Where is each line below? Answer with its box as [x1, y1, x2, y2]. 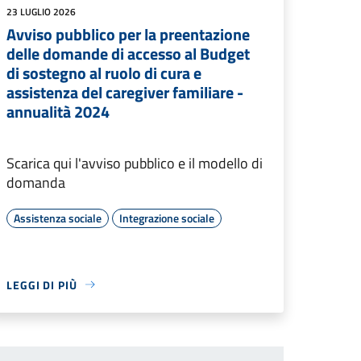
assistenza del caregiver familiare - [6, 79, 243, 105]
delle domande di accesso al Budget [6, 40, 250, 66]
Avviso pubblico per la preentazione [6, 21, 250, 47]
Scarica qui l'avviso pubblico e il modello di [6, 151, 263, 174]
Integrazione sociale [119, 209, 214, 226]
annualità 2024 [6, 98, 110, 124]
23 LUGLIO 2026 [6, 3, 76, 19]
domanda [6, 171, 65, 193]
